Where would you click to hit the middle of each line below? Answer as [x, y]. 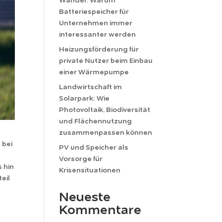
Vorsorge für [81, 159]
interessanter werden [98, 34]
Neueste [85, 197]
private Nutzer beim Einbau [106, 61]
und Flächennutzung [96, 121]
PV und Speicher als [94, 147]
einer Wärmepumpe [94, 72]
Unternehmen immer [96, 23]
